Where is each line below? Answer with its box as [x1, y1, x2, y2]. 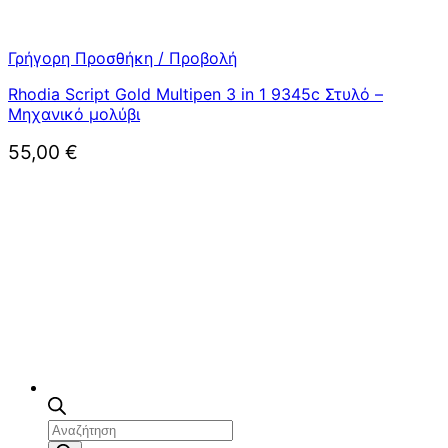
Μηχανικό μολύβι [8, 104, 140, 124]
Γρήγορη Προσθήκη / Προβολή [8, 48, 237, 68]
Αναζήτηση [47, 418, 129, 438]
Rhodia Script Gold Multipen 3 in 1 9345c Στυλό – [8, 84, 383, 104]
